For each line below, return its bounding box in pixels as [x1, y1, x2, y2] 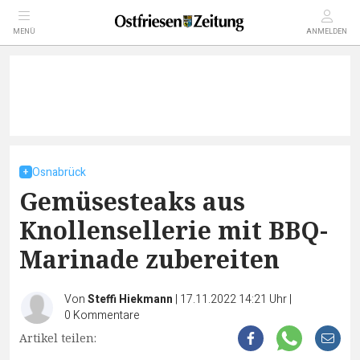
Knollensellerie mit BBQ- [19, 214, 328, 247]
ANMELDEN [306, 27, 347, 37]
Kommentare [73, 307, 140, 324]
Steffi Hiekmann [88, 291, 173, 308]
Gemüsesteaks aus [19, 185, 245, 218]
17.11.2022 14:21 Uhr [180, 291, 289, 308]
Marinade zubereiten [19, 243, 280, 276]
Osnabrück [32, 164, 86, 181]
